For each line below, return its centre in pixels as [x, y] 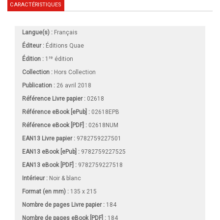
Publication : [39, 86]
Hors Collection [75, 72]
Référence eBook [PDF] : [55, 125]
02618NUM [103, 125]
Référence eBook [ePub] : [56, 112]
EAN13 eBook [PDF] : [49, 165]
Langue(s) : [37, 33]
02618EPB [105, 112]
